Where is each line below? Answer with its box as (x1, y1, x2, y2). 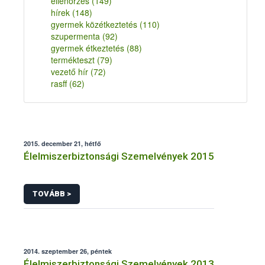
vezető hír (51, 66, 91, 77)
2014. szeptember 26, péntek (24, 246, 112, 256)
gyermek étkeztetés (51, 42, 127, 54)
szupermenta (51, 30, 102, 42)
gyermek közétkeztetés (51, 18, 140, 30)
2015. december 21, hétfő (24, 139, 101, 148)
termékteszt (51, 54, 97, 66)
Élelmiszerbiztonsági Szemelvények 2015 (24, 150, 214, 162)
